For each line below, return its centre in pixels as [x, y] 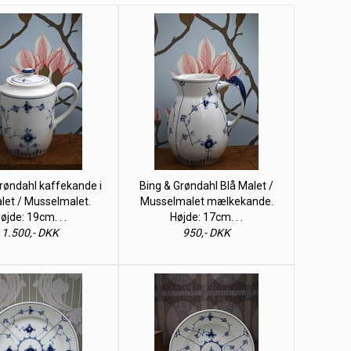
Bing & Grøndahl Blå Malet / [206, 186]
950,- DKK [206, 233]
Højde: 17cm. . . [206, 217]
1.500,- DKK [30, 233]
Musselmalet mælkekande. [206, 201]
